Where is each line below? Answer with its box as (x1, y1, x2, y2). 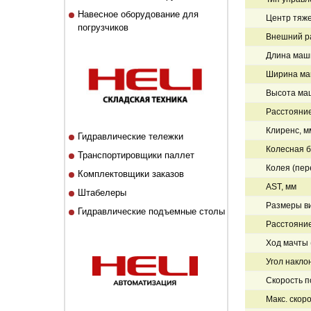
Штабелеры (78, 187, 127, 198)
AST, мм (265, 182, 296, 192)
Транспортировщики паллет (78, 150, 195, 160)
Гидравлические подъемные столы (78, 206, 226, 217)
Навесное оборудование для (78, 9, 199, 19)
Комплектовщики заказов (78, 169, 185, 179)
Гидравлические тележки (78, 131, 184, 142)
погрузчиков (78, 22, 129, 33)
